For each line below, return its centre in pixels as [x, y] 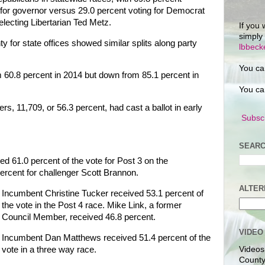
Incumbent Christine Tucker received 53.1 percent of [102, 193]
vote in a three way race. [49, 249]
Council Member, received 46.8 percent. [78, 217]
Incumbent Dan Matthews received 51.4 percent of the [106, 237]
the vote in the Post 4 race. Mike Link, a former [91, 205]
